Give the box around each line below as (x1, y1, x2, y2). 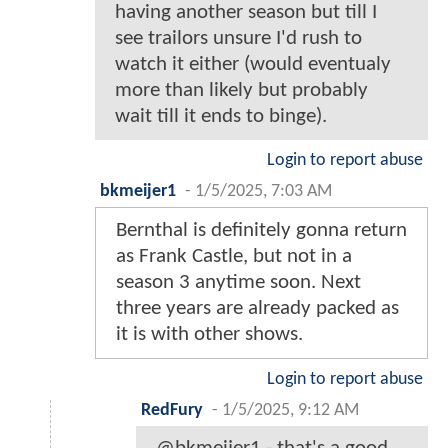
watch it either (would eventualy (115, 54, 391, 76)
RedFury (141, 402, 203, 420)
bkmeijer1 (100, 183, 176, 201)
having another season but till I (115, 2, 377, 24)
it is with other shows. (116, 324, 303, 346)
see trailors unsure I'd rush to (115, 28, 362, 50)
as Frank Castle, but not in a (116, 246, 352, 268)
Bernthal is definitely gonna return (116, 220, 407, 242)
